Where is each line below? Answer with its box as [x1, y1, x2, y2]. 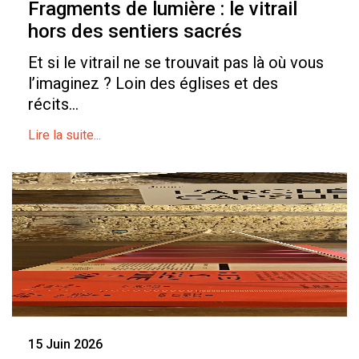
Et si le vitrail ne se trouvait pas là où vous [28, 53, 324, 73]
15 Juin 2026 [28, 337, 103, 353]
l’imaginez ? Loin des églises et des [28, 74, 278, 94]
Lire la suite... [28, 127, 101, 143]
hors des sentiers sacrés [28, 20, 242, 43]
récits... [28, 95, 79, 115]
